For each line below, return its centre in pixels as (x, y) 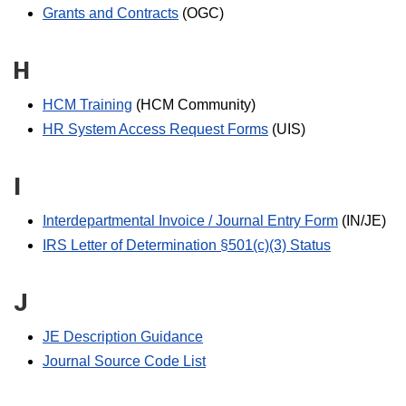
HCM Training (87, 105)
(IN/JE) (362, 221)
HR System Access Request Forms (155, 129)
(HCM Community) (194, 105)
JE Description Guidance (123, 337)
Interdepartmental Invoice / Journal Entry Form (190, 221)
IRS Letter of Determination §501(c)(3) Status (187, 245)
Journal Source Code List (124, 361)
